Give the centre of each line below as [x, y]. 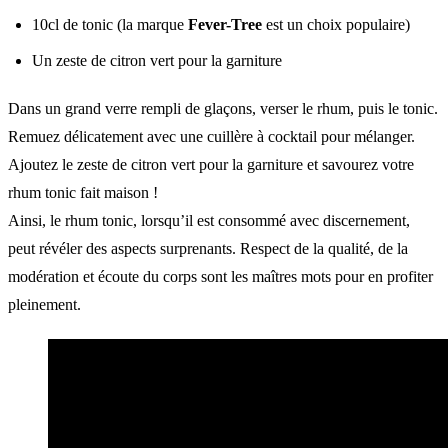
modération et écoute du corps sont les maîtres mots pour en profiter [220, 276]
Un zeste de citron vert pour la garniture [157, 60]
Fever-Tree [225, 24]
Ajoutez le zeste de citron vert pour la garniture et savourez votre [211, 164]
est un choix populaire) [336, 24]
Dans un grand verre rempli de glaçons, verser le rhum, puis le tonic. [223, 108]
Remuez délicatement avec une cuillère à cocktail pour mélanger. [211, 136]
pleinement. [44, 304]
